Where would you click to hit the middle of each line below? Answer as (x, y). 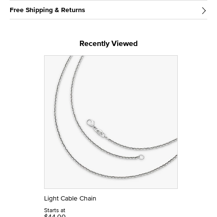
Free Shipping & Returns (47, 10)
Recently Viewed (108, 44)
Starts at (55, 210)
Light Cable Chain (70, 198)
